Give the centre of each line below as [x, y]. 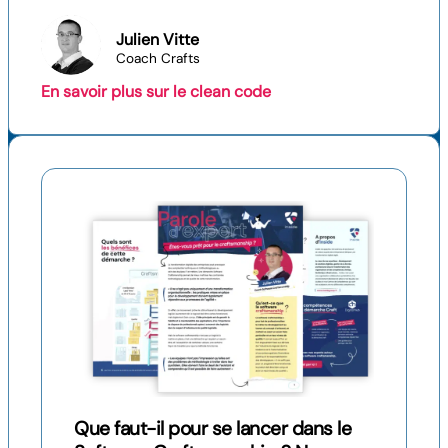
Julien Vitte [157, 39]
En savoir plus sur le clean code [156, 91]
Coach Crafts [158, 58]
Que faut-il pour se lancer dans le [212, 428]
